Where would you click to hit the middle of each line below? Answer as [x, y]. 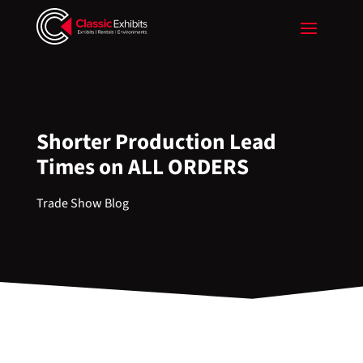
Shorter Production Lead [156, 142]
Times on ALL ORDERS [142, 167]
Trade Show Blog [82, 203]
